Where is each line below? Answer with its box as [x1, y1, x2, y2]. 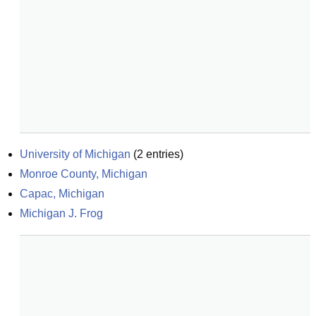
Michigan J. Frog [20, 207, 103, 219]
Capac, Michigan [20, 188, 104, 200]
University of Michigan [20, 148, 130, 160]
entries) [143, 148, 183, 160]
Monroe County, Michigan [20, 168, 147, 180]
